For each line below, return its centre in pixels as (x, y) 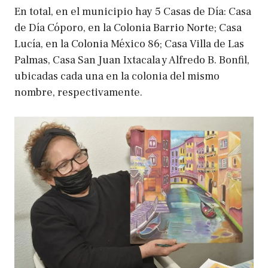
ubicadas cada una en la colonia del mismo (117, 77)
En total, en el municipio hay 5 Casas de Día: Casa (133, 12)
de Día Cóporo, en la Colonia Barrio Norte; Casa (128, 28)
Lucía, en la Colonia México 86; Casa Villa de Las (129, 44)
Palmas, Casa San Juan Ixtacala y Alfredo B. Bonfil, (132, 60)
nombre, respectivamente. (78, 93)
